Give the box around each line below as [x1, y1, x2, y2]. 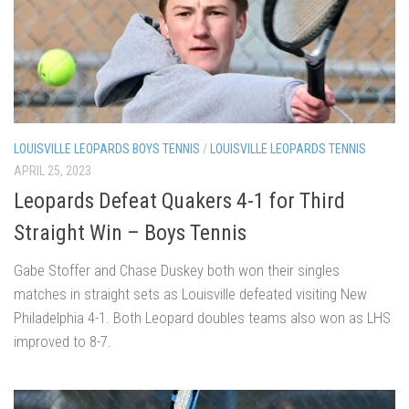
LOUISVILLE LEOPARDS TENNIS [210, 141, 366, 156]
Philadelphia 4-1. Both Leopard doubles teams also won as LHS [14, 309, 391, 328]
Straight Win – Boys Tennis [14, 220, 246, 246]
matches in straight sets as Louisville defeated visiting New [14, 285, 367, 304]
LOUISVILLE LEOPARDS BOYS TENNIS [14, 141, 200, 156]
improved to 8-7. [14, 332, 111, 351]
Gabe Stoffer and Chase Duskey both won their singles [14, 261, 340, 280]
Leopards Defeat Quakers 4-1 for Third [14, 188, 345, 215]
